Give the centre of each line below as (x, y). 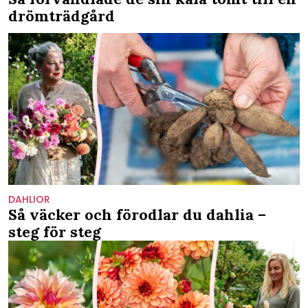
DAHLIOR (29, 200)
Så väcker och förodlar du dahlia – (137, 215)
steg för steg (55, 232)
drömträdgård (62, 15)
